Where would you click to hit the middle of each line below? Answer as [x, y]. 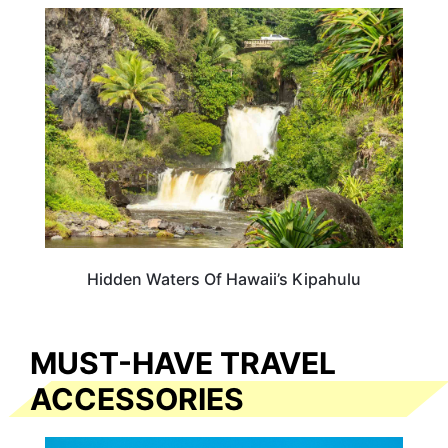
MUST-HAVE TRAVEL [183, 362]
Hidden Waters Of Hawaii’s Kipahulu [224, 278]
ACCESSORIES [137, 398]
